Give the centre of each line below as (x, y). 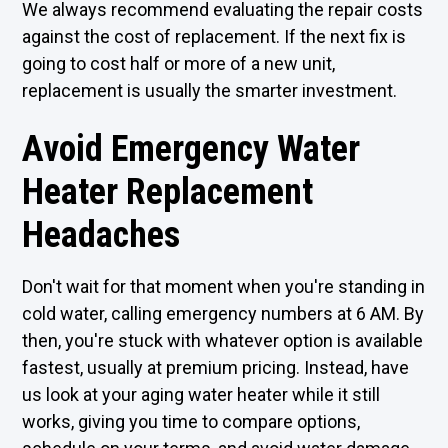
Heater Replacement (168, 192)
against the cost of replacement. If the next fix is (214, 36)
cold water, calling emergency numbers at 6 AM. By (223, 313)
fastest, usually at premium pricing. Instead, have (216, 367)
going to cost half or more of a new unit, (179, 63)
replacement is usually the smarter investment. (210, 90)
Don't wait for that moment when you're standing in (224, 286)
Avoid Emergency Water (191, 149)
